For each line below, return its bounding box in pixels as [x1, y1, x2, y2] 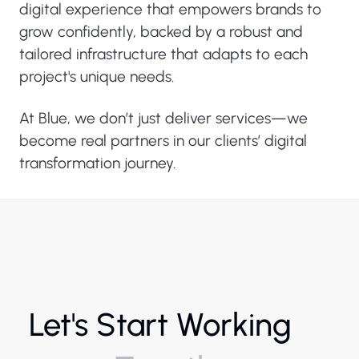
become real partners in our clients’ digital [19, 131, 307, 150]
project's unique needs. [19, 67, 174, 86]
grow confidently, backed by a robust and [19, 22, 303, 41]
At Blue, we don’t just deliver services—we [19, 109, 308, 127]
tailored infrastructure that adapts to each [19, 45, 308, 63]
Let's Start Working [29, 305, 292, 344]
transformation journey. [19, 154, 175, 172]
